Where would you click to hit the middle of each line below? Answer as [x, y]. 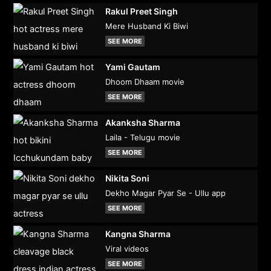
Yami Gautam [132, 67]
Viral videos [127, 249]
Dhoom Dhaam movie [145, 82]
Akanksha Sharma [142, 122]
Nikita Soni [127, 178]
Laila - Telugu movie [142, 137]
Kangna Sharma [138, 234]
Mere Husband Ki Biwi [146, 26]
